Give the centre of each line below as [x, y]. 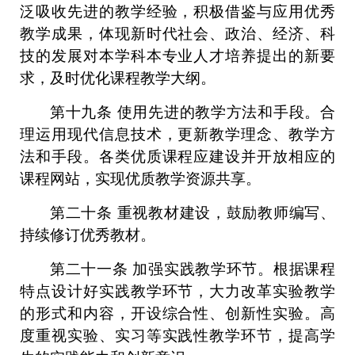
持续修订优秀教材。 [88, 235]
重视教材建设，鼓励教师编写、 [226, 213]
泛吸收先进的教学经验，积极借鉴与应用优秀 [177, 11]
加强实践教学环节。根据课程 [234, 269]
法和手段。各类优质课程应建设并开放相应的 [177, 157]
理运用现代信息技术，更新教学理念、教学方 [177, 134]
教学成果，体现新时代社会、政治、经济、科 [177, 34]
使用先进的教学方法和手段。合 [226, 112]
